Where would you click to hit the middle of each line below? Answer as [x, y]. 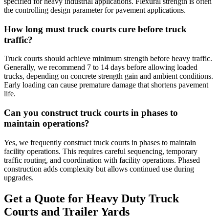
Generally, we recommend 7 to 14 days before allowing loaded [101, 67]
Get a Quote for [45, 198]
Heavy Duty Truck [132, 198]
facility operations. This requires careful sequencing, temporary [101, 151]
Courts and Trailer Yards [67, 211]
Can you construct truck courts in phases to [91, 113]
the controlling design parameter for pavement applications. [95, 10]
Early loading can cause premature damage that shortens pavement [106, 85]
